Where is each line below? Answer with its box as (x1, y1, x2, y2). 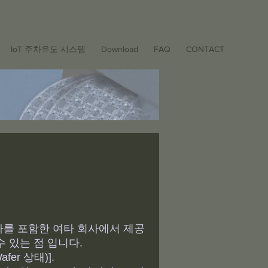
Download (101, 44, 138, 54)
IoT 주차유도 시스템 (11, 44, 86, 54)
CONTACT (186, 44, 224, 54)
